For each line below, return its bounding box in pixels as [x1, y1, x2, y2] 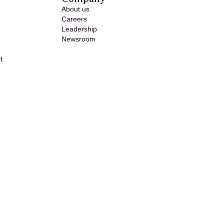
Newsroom [61, 34, 95, 43]
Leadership [61, 24, 97, 33]
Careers [61, 14, 87, 23]
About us [61, 4, 89, 13]
